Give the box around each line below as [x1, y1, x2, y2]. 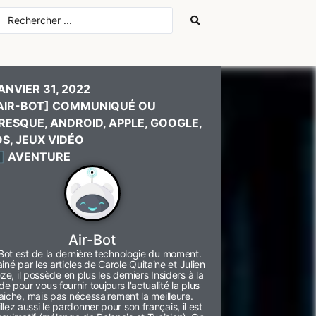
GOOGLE [150, 116, 200, 130]
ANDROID [50, 116, 104, 130]
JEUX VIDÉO [16, 133, 85, 147]
